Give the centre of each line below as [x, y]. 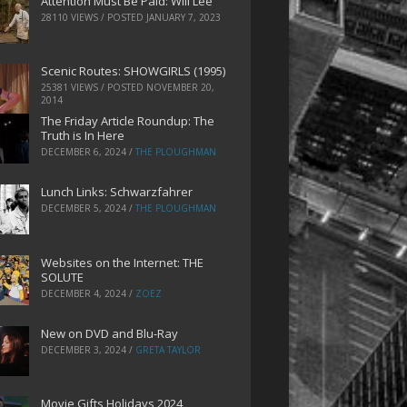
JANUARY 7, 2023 [183, 17]
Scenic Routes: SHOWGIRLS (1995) [133, 71]
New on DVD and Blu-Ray [109, 333]
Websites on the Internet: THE [122, 262]
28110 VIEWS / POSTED [93, 17]
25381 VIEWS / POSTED [93, 88]
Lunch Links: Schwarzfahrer [116, 192]
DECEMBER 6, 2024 [83, 152]
